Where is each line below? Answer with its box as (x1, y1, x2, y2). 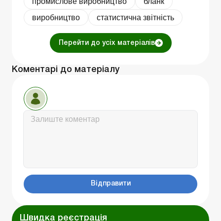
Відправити (90, 180, 131, 187)
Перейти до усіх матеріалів (58, 39, 155, 46)
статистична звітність (97, 13, 174, 22)
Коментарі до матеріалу (12, 65, 119, 74)
